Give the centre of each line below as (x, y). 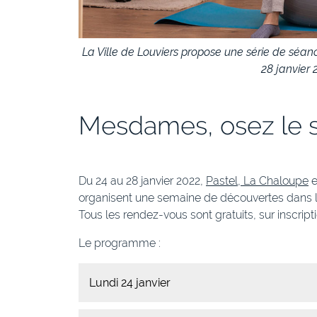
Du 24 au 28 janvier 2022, (142, 180)
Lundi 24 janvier (130, 282)
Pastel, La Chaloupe (257, 180)
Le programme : (120, 243)
